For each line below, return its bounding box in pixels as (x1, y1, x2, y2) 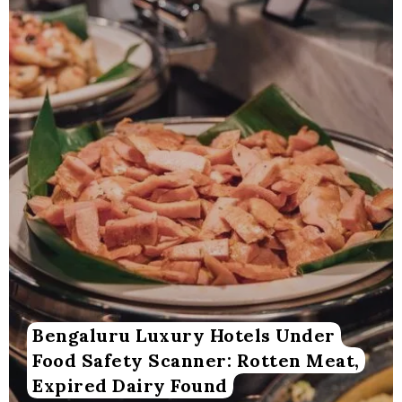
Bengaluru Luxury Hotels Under (32, 324, 336, 347)
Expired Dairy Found (32, 374, 228, 398)
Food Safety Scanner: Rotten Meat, (32, 349, 360, 372)
